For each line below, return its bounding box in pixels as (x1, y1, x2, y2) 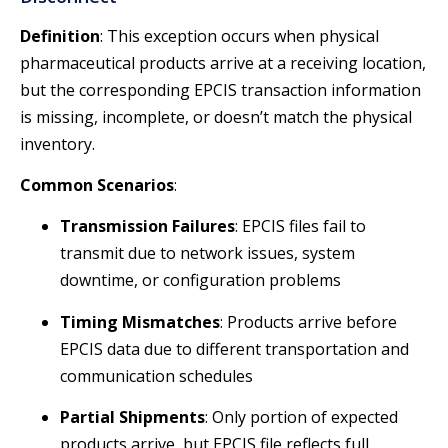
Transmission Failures (60, 215, 235, 238)
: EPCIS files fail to (235, 215, 366, 238)
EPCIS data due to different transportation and (60, 337, 409, 360)
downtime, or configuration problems (60, 269, 341, 292)
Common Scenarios (20, 174, 174, 197)
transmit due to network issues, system (60, 242, 355, 265)
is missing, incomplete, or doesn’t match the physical (20, 105, 412, 128)
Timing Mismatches (60, 310, 220, 333)
